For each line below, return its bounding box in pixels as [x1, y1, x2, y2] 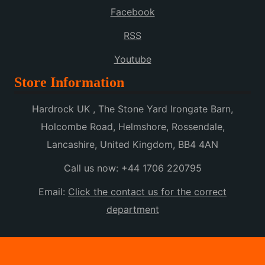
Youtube [114, 53, 151, 66]
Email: [38, 186, 68, 198]
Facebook [110, 6, 155, 18]
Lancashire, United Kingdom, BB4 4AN [47, 138, 218, 151]
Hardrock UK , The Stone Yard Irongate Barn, [32, 103, 233, 115]
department [106, 203, 159, 216]
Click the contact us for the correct [68, 186, 227, 198]
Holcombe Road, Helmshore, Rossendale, [40, 121, 225, 133]
